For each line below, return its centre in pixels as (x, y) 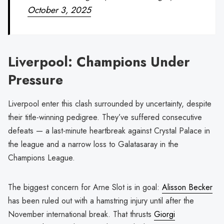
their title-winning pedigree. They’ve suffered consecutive (105, 117)
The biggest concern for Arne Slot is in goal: (85, 187)
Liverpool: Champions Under (99, 61)
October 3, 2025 (59, 10)
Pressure (35, 79)
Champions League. (41, 157)
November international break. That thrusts (81, 214)
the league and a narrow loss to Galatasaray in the (93, 144)
